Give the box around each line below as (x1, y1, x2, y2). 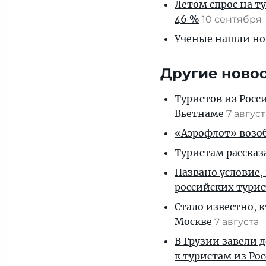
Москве (175, 216, 212, 227)
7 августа (214, 216, 261, 227)
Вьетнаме (175, 107, 224, 119)
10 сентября (202, 14, 264, 25)
